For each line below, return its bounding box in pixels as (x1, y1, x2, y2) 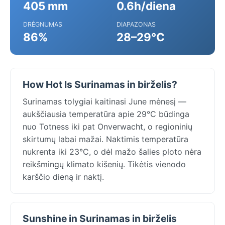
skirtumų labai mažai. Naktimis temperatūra (23, 134, 188, 144)
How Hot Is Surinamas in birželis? (23, 78, 177, 90)
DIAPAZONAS (117, 20, 156, 28)
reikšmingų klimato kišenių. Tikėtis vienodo (23, 159, 186, 169)
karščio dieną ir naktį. (23, 171, 104, 182)
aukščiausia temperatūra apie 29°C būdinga (23, 108, 189, 119)
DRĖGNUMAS (23, 20, 62, 28)
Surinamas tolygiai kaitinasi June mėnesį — (23, 96, 186, 106)
